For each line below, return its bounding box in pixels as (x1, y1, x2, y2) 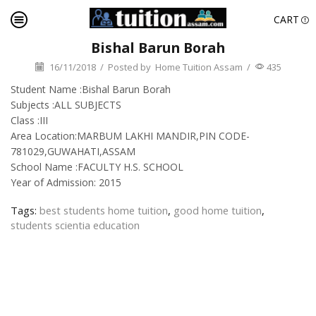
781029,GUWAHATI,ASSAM (11, 144, 135, 158)
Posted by (107, 60, 151, 73)
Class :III (11, 113, 48, 127)
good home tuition (174, 203, 262, 218)
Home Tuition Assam (154, 60, 243, 73)
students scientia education (11, 218, 140, 233)
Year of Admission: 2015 (11, 175, 121, 189)
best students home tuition (39, 203, 168, 218)
